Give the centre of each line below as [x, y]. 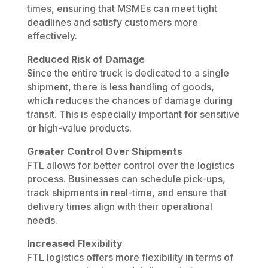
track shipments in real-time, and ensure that [127, 192]
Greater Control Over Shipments [104, 151]
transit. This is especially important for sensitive [133, 114]
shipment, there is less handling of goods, [120, 86]
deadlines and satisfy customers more [112, 22]
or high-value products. [79, 128]
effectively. [52, 36]
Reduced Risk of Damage [86, 59]
